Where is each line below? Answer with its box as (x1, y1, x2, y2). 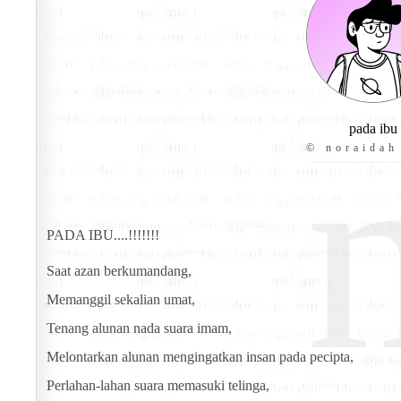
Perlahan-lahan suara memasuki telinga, (47, 378, 269, 394)
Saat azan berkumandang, (47, 263, 192, 279)
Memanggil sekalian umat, (47, 292, 195, 308)
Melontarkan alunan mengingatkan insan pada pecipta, (47, 349, 354, 365)
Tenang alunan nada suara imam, (47, 320, 232, 337)
